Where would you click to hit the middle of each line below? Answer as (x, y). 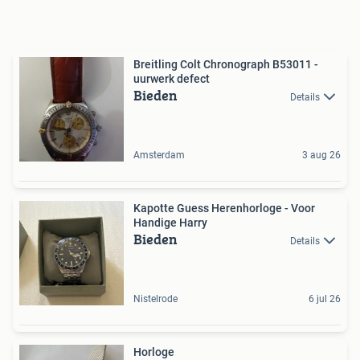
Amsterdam (159, 155)
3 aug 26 (321, 155)
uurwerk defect (172, 78)
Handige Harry (170, 222)
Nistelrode (155, 299)
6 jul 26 (325, 299)
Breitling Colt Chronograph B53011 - (226, 64)
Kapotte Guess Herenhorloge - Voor (224, 208)
